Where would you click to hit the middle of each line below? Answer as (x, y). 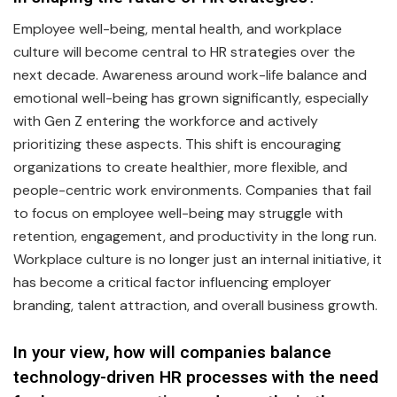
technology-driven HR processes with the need (196, 377)
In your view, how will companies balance (172, 352)
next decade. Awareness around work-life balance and (190, 75)
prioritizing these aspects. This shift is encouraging (177, 144)
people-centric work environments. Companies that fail (192, 191)
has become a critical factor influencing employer (172, 283)
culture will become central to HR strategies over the (184, 52)
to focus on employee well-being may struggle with (178, 214)
